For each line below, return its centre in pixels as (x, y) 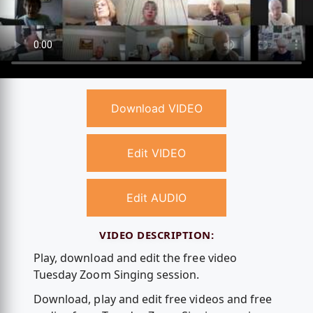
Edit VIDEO (156, 153)
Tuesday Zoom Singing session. (116, 274)
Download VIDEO (156, 109)
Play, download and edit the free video (135, 257)
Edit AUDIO (156, 198)
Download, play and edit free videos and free (153, 299)
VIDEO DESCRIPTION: (156, 235)
